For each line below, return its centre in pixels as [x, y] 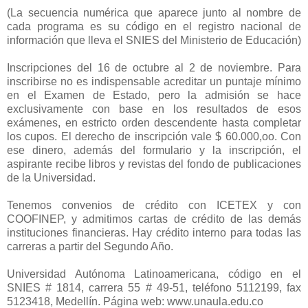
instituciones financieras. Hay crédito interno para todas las [154, 233]
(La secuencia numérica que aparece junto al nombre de [154, 13]
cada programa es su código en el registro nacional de [154, 26]
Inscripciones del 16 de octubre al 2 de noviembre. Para [154, 68]
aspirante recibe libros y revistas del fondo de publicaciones [154, 164]
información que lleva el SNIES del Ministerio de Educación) [154, 40]
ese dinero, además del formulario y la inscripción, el [154, 150]
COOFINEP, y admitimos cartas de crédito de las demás [154, 219]
